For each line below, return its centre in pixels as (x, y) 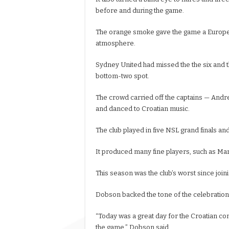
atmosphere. (116, 43)
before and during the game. (140, 11)
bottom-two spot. (122, 76)
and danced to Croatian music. (143, 109)
